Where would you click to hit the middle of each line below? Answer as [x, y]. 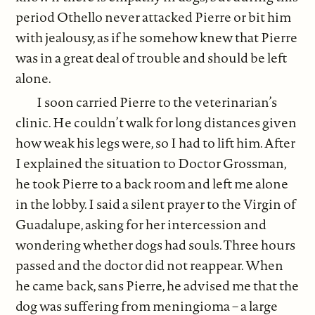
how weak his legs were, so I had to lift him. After [156, 143]
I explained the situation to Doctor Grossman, [151, 163]
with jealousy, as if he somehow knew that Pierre [157, 37]
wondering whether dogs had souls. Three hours [156, 245]
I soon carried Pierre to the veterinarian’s [157, 102]
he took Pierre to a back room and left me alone [152, 184]
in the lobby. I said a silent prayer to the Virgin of [156, 204]
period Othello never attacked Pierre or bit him [154, 17]
